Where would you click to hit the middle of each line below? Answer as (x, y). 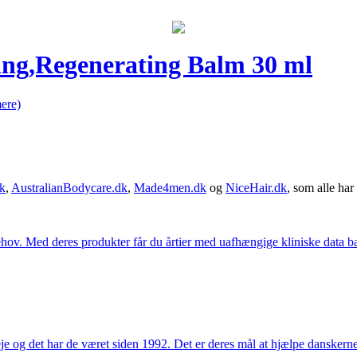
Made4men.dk (170, 187)
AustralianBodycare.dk (69, 187)
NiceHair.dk (256, 187)
